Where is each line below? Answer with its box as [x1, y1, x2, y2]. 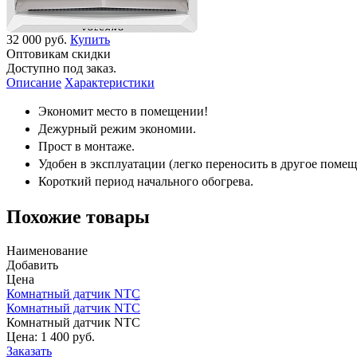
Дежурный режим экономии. [38, 121, 199, 135]
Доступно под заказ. [6, 61, 116, 75]
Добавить [6, 257, 58, 272]
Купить [70, 32, 110, 46]
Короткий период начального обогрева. [38, 174, 253, 188]
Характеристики [65, 75, 155, 89]
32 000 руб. [6, 32, 70, 46]
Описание [6, 75, 61, 89]
